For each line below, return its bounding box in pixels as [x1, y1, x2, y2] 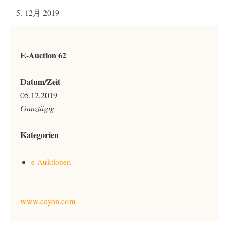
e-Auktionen [31, 156, 71, 167]
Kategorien [20, 129, 59, 141]
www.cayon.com [20, 196, 75, 207]
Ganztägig [20, 103, 54, 113]
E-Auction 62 [20, 49, 66, 61]
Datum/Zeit [20, 76, 60, 87]
